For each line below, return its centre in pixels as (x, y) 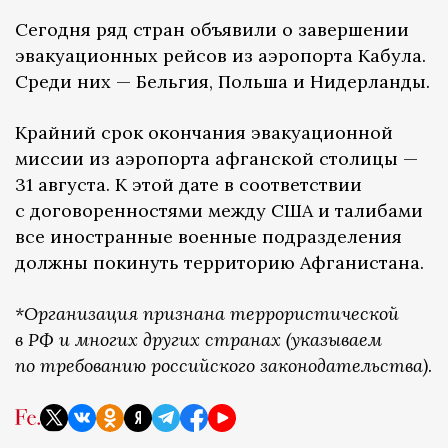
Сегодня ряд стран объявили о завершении (212, 29)
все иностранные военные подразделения (208, 236)
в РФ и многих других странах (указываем (198, 339)
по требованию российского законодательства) (221, 365)
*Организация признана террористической (207, 313)
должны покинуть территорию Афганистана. (219, 262)
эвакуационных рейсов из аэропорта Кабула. (220, 55)
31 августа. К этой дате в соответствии (188, 184)
